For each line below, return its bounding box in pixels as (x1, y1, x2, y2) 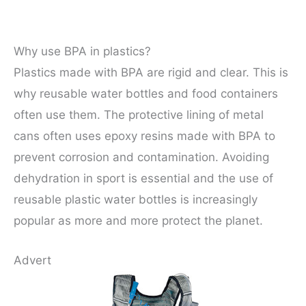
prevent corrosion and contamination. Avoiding (14, 150, 269, 164)
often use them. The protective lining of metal (14, 107, 264, 122)
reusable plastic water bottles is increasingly (14, 192, 258, 206)
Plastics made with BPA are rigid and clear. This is (14, 65, 288, 79)
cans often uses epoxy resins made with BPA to (14, 128, 275, 143)
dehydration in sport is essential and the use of (14, 171, 273, 185)
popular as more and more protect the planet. (14, 213, 263, 227)
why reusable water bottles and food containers (14, 86, 278, 100)
